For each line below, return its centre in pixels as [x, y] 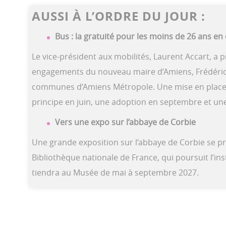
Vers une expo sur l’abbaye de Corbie [125, 122]
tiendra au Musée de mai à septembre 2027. [115, 172]
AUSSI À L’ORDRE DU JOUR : [119, 16]
